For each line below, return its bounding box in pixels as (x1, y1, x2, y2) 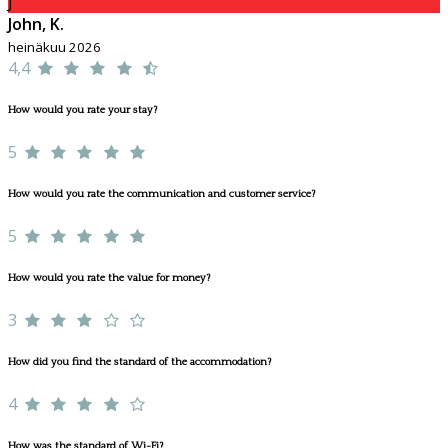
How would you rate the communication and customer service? (8, 188, 315, 201)
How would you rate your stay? (8, 104, 157, 117)
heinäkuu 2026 (8, 38, 101, 57)
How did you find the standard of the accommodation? (8, 356, 271, 369)
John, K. (8, 13, 64, 36)
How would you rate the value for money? (8, 272, 210, 285)
